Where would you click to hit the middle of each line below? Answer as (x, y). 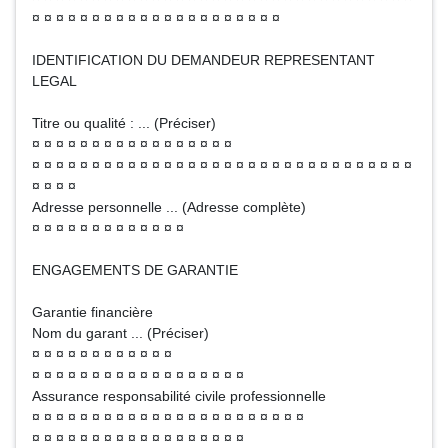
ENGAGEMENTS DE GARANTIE (135, 270)
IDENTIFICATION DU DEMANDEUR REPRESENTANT (203, 60)
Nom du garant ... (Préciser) (120, 333)
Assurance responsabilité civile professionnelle (179, 396)
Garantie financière (92, 312)
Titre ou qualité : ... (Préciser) (124, 123)
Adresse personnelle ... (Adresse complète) (169, 207)
